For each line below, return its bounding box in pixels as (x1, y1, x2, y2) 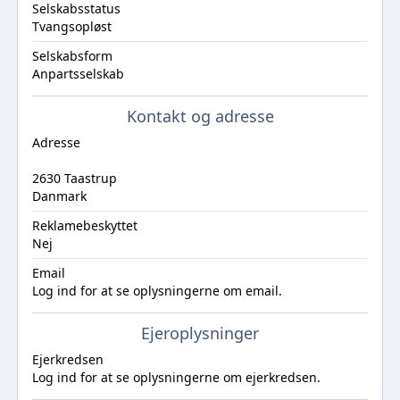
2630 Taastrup (31, 170, 117, 187)
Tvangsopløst (31, 18, 112, 35)
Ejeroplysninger (141, 322, 259, 344)
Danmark (31, 187, 87, 204)
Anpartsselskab (31, 65, 124, 82)
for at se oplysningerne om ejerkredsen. (76, 369, 321, 386)
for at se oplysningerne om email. (76, 282, 282, 299)
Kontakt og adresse (126, 105, 274, 127)
